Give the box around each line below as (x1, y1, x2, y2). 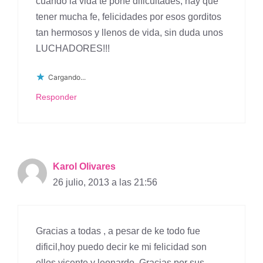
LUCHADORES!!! (36, 43, 110, 54)
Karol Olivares (53, 161, 116, 172)
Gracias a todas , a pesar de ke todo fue (36, 226, 200, 237)
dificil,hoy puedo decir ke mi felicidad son (36, 242, 207, 252)
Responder (36, 93, 77, 102)
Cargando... (48, 72, 86, 82)
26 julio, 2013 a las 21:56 (53, 177, 157, 188)
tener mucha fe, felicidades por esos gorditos (36, 12, 221, 22)
